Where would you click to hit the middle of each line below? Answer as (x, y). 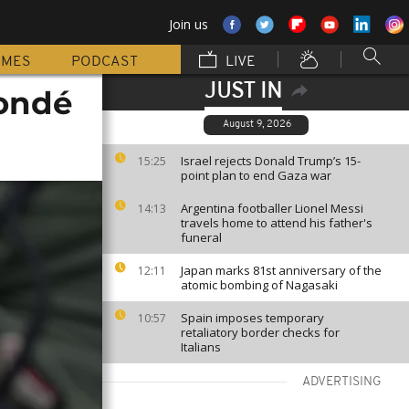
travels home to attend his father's (277, 223)
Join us (189, 24)
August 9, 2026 (257, 125)
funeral (201, 237)
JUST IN (243, 92)
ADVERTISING (342, 382)
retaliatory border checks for (260, 332)
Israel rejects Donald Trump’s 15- (271, 161)
